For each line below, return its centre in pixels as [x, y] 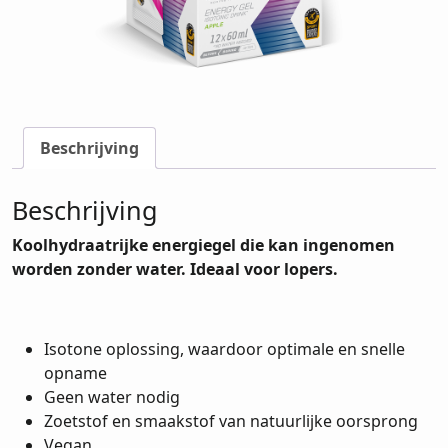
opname [75, 372]
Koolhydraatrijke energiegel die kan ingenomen [203, 244]
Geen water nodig [112, 396]
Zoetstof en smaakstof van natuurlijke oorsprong [231, 420]
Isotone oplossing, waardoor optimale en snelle [224, 348]
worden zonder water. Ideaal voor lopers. [175, 268]
